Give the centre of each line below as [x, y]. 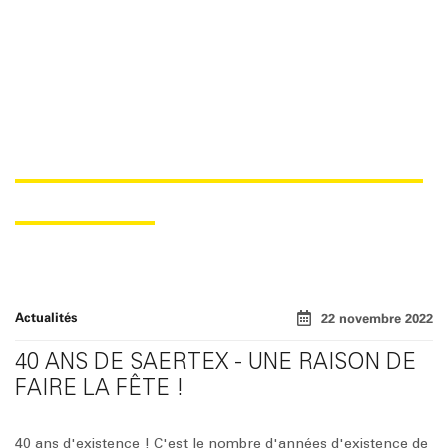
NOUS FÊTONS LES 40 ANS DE [219, 162]
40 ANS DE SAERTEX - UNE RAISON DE [215, 362]
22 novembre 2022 [377, 317]
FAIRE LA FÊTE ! [100, 388]
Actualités [46, 317]
